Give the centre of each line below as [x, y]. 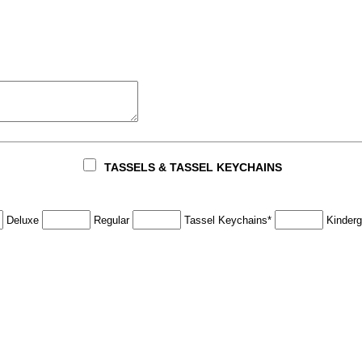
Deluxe [23, 220]
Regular [112, 220]
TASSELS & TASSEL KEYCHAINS [192, 167]
